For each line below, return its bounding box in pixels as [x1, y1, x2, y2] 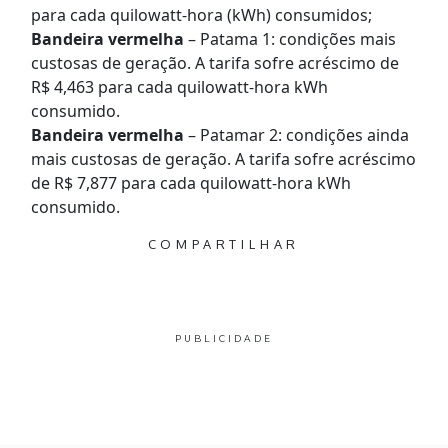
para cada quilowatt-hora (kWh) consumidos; [30, 4, 372, 27]
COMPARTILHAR [147, 236, 301, 253]
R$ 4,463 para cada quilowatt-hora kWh [30, 76, 328, 99]
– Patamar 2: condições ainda [187, 124, 409, 147]
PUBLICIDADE [174, 333, 274, 345]
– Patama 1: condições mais [187, 28, 396, 51]
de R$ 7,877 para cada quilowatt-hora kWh [30, 172, 351, 195]
